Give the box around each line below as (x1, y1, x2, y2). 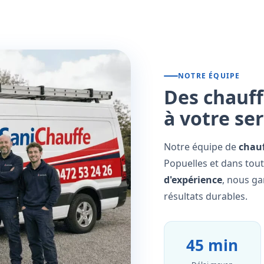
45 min (186, 235, 239, 256)
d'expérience (164, 173, 223, 187)
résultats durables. (164, 190, 248, 203)
